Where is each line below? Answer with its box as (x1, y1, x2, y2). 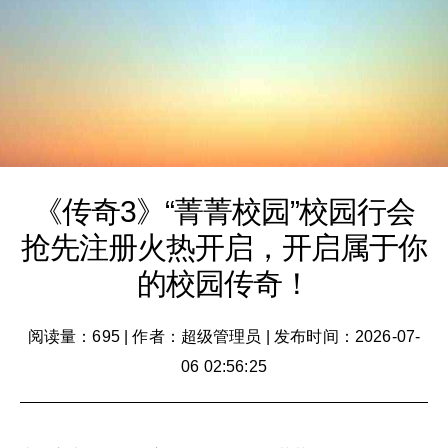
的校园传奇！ (137, 267, 311, 300)
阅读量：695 (27, 328, 120, 345)
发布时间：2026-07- (274, 328, 421, 345)
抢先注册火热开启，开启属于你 (21, 231, 427, 264)
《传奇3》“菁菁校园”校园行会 (33, 195, 415, 228)
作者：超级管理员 (132, 328, 262, 345)
